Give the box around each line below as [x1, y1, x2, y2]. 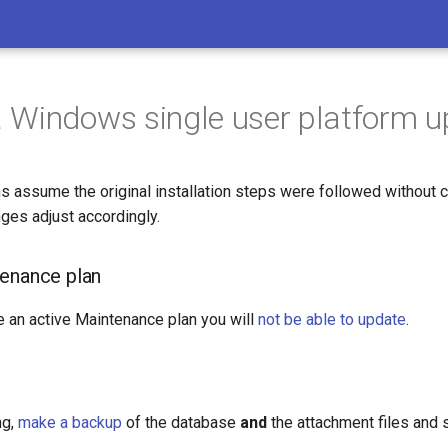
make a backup [18, 413, 122, 432]
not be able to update [258, 310, 406, 329]
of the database [122, 413, 240, 432]
